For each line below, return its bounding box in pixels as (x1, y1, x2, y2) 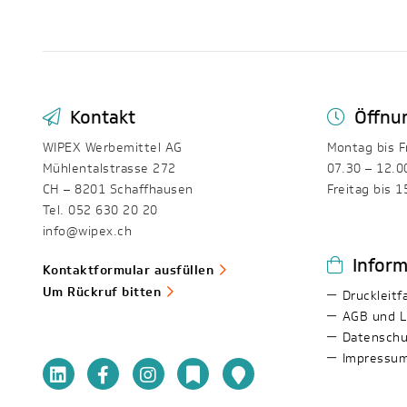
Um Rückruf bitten (43, 282, 162, 302)
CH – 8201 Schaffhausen (43, 179, 194, 199)
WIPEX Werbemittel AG (43, 137, 183, 157)
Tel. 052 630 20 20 (43, 200, 158, 220)
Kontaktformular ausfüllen (43, 260, 213, 280)
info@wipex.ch (43, 221, 133, 241)
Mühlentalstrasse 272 (43, 158, 176, 178)
